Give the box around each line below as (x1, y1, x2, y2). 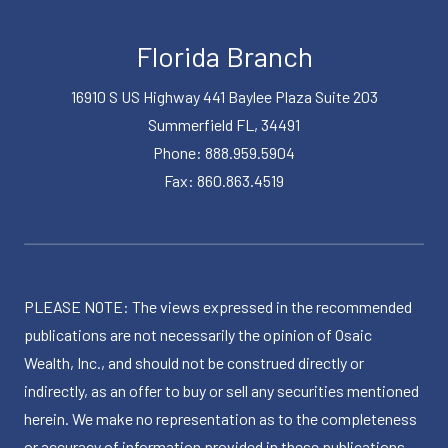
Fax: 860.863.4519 (164, 171, 284, 191)
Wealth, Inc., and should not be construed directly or (24, 353, 364, 373)
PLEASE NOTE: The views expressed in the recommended (24, 297, 412, 317)
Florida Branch (135, 39, 313, 74)
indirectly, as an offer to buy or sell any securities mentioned (24, 381, 419, 401)
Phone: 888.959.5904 (153, 143, 295, 163)
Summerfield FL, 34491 (148, 115, 300, 135)
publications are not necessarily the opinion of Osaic (24, 325, 372, 345)
